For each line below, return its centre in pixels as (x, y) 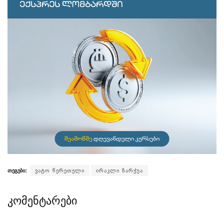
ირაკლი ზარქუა (119, 170)
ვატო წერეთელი (60, 170)
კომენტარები (42, 200)
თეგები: (17, 170)
